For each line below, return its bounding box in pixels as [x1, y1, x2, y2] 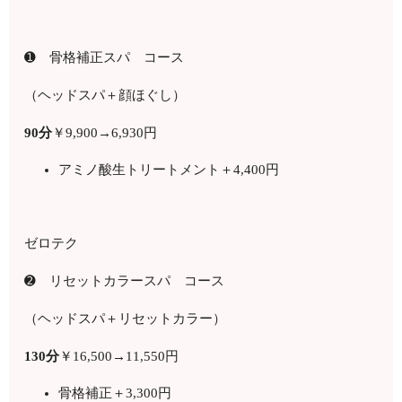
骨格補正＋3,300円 [57, 385, 171, 400]
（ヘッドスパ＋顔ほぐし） [24, 87, 187, 102]
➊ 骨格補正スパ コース [24, 49, 185, 65]
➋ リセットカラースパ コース [24, 273, 239, 288]
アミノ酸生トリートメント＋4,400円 [57, 162, 279, 177]
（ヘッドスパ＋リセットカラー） [24, 310, 227, 326]
